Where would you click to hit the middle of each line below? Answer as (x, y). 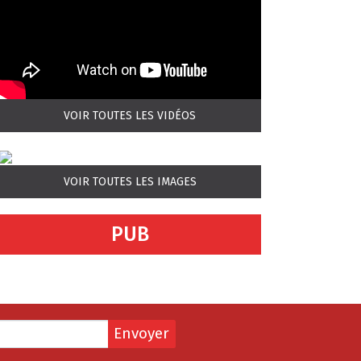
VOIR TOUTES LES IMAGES (130, 181)
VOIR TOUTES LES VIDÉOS (130, 115)
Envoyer (142, 334)
